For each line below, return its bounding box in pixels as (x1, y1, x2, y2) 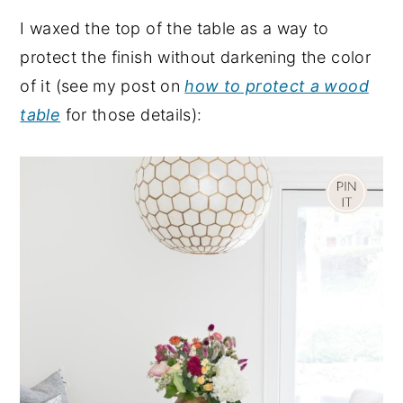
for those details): (60, 104, 202, 124)
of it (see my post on (20, 76, 185, 95)
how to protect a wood (184, 76, 369, 95)
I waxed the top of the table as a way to (20, 18, 329, 38)
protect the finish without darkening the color (20, 47, 371, 67)
